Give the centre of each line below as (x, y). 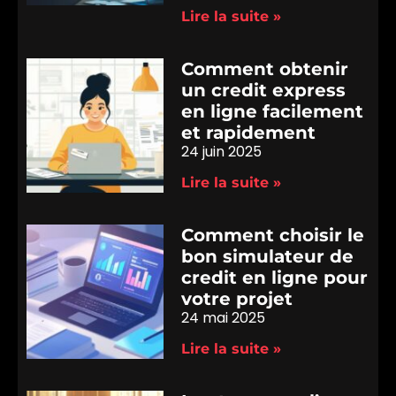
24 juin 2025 (222, 151)
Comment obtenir (265, 69)
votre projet (237, 298)
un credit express (264, 90)
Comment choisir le (273, 235)
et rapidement (249, 132)
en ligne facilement (273, 111)
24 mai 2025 (224, 317)
